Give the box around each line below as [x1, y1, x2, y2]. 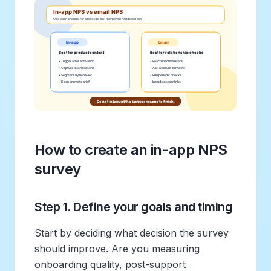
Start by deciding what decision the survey [34, 226, 229, 239]
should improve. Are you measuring [34, 242, 200, 255]
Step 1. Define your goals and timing [34, 199, 232, 214]
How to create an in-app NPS [34, 140, 227, 158]
